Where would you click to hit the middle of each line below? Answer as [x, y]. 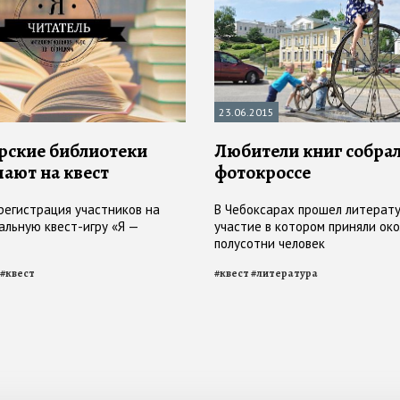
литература [287, 274]
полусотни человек [270, 244]
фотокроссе [262, 173]
